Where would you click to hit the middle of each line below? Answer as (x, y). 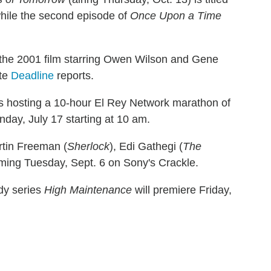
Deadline (32, 75)
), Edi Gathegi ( (146, 146)
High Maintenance (88, 190)
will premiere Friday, (182, 190)
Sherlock (88, 146)
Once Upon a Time (176, 15)
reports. (74, 75)
